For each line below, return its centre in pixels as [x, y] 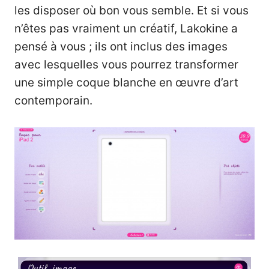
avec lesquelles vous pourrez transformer [126, 65]
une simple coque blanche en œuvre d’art [126, 83]
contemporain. [53, 101]
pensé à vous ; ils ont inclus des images [121, 47]
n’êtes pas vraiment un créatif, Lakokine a [126, 29]
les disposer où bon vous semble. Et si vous [131, 11]
